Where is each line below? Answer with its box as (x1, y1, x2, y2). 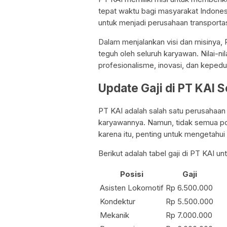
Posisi (120, 169, 143, 179)
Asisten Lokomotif (100, 182, 164, 193)
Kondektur (100, 196, 135, 206)
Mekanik (100, 210, 129, 220)
